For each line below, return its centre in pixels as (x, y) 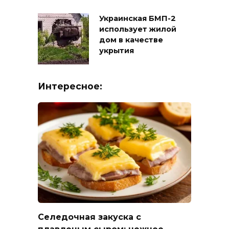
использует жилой (138, 29)
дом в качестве (131, 40)
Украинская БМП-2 (138, 19)
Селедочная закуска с (89, 217)
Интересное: (70, 86)
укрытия (117, 51)
